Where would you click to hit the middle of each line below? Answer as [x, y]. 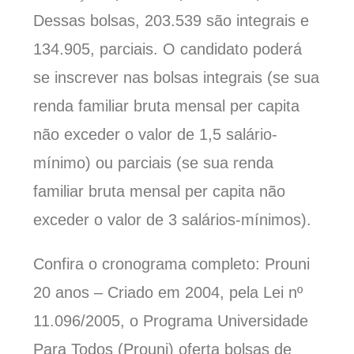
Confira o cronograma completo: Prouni [172, 264]
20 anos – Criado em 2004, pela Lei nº [168, 293]
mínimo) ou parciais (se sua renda [154, 163]
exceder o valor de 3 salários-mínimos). [173, 220]
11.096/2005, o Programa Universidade [171, 321]
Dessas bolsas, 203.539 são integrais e [171, 21]
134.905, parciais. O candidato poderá [168, 49]
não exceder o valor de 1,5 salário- [156, 135]
